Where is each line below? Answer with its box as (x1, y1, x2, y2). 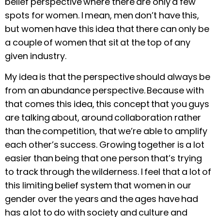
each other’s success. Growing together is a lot (5, 138, 204, 151)
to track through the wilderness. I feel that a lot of (5, 165, 211, 178)
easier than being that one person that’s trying (5, 152, 202, 164)
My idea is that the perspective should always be (5, 70, 210, 83)
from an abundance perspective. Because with (5, 84, 204, 96)
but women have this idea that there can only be (5, 23, 209, 35)
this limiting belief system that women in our (5, 179, 191, 191)
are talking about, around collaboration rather (5, 111, 201, 124)
